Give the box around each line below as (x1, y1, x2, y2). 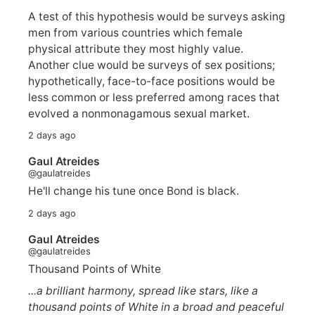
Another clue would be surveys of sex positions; (28, 58, 275, 72)
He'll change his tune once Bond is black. (28, 184, 239, 198)
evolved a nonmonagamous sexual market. (28, 106, 250, 120)
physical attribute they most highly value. (28, 41, 243, 56)
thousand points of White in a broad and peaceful (28, 300, 284, 314)
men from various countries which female (28, 25, 243, 39)
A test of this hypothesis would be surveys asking (28, 9, 285, 23)
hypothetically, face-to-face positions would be (28, 74, 275, 88)
